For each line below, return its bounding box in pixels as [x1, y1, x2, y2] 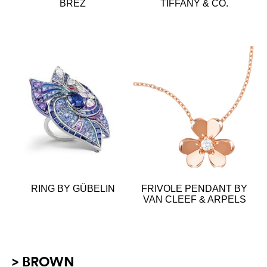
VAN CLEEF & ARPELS [142, 194, 246, 204]
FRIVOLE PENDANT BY [141, 183, 247, 194]
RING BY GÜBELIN [30, 183, 115, 194]
